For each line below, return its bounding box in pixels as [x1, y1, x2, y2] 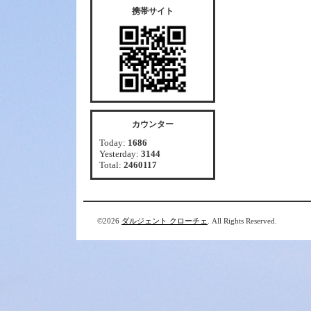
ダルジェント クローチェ [121, 217, 208, 225]
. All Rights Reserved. [208, 217, 277, 225]
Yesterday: [99, 149, 141, 159]
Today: [99, 137, 128, 148]
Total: [99, 160, 124, 170]
